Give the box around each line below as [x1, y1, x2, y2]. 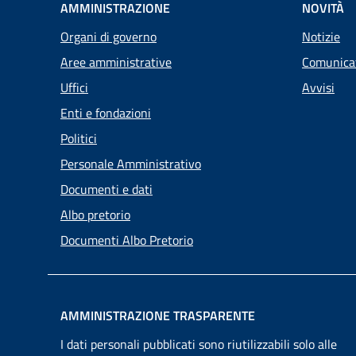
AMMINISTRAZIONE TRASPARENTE [60, 306, 255, 325]
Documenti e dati [60, 179, 153, 199]
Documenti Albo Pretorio [60, 230, 193, 250]
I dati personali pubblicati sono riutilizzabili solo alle [60, 335, 337, 354]
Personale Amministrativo [60, 153, 201, 173]
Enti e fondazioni [60, 103, 151, 122]
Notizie [302, 26, 340, 46]
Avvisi [302, 77, 335, 97]
